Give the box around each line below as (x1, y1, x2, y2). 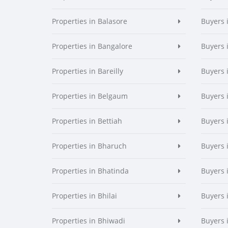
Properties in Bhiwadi (52, 216, 125, 225)
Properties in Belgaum (52, 91, 128, 101)
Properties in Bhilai (52, 191, 117, 201)
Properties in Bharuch (52, 141, 127, 151)
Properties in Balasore (52, 16, 127, 26)
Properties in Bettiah (52, 116, 122, 126)
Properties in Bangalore (52, 41, 132, 51)
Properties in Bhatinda (52, 166, 129, 176)
